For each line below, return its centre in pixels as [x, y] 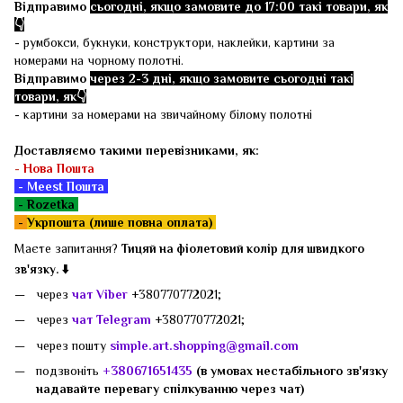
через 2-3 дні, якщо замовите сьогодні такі [222, 78]
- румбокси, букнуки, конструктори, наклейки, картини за [175, 42]
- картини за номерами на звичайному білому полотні [163, 114]
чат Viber [100, 294]
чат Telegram [112, 320]
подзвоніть [69, 371]
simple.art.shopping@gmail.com [204, 345]
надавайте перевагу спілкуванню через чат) [170, 389]
